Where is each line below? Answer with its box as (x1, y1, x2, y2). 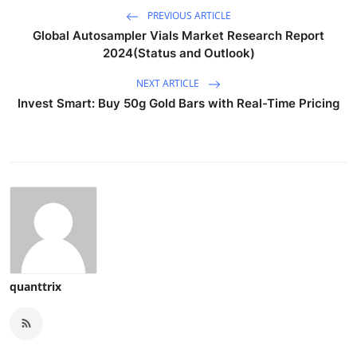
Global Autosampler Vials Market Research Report (33, 27, 324, 43)
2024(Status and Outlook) (102, 45, 255, 61)
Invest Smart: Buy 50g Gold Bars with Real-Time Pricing (18, 95, 339, 111)
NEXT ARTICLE (136, 76, 202, 91)
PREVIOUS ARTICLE (145, 9, 231, 23)
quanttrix (10, 278, 61, 294)
